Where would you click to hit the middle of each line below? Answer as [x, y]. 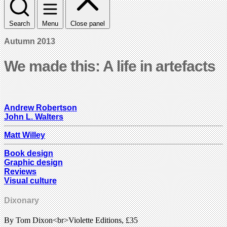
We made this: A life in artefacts [110, 66]
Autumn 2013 [30, 41]
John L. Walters [34, 117]
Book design [29, 153]
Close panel [88, 23]
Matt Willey [25, 135]
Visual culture [30, 180]
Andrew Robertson [41, 107]
